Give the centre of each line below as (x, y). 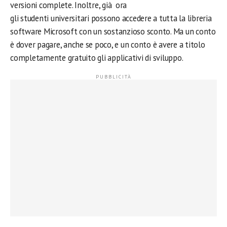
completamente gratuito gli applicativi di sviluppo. (97, 58)
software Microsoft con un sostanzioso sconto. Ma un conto (113, 32)
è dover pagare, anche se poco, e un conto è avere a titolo (108, 45)
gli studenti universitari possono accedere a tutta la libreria (111, 18)
